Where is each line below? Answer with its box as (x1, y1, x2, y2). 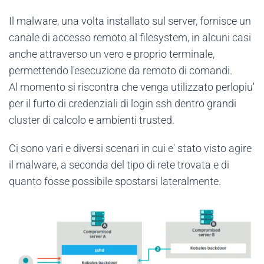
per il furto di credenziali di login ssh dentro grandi (9, 97, 236, 110)
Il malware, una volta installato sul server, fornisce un (9, 14, 251, 27)
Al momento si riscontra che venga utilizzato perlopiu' (9, 80, 255, 93)
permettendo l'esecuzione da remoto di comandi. (9, 64, 232, 77)
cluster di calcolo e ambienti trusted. (9, 113, 174, 126)
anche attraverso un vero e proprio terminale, (9, 47, 214, 60)
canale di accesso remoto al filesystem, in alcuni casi (9, 31, 251, 44)
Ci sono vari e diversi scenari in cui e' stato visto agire (9, 141, 252, 154)
